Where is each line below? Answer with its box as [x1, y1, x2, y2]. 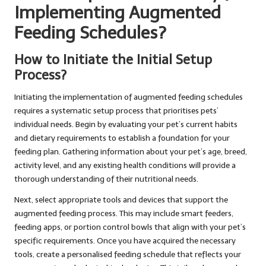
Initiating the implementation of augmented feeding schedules [14, 92, 243, 103]
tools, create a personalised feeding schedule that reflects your [14, 249, 241, 260]
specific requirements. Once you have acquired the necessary [14, 236, 236, 246]
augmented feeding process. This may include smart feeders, [14, 208, 233, 219]
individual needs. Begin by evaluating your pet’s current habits [14, 119, 237, 130]
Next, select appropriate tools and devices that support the [14, 195, 228, 205]
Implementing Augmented [14, 2, 221, 23]
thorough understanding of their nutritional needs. [14, 174, 198, 185]
